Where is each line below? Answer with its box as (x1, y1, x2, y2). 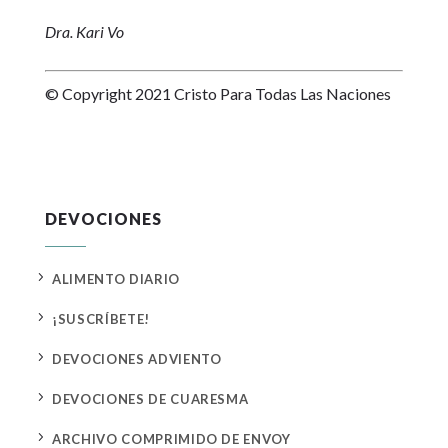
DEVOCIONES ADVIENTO (52, 351, 222, 368)
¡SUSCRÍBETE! (52, 311, 150, 328)
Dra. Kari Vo (44, 22, 124, 42)
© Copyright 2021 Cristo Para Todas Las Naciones (44, 84, 391, 104)
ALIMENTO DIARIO (52, 271, 180, 288)
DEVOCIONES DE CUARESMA (52, 391, 249, 408)
